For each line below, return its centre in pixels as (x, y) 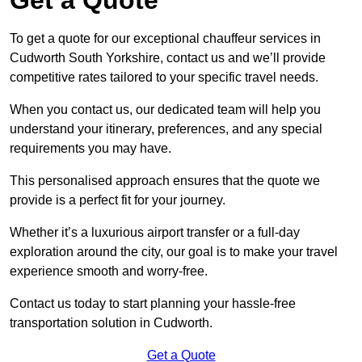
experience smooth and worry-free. (109, 271)
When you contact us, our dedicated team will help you (165, 109)
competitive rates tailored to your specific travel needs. (164, 77)
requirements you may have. (90, 148)
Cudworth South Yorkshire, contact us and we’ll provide (168, 57)
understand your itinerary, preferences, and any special (166, 128)
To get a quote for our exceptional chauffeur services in (165, 38)
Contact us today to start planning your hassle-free (153, 303)
